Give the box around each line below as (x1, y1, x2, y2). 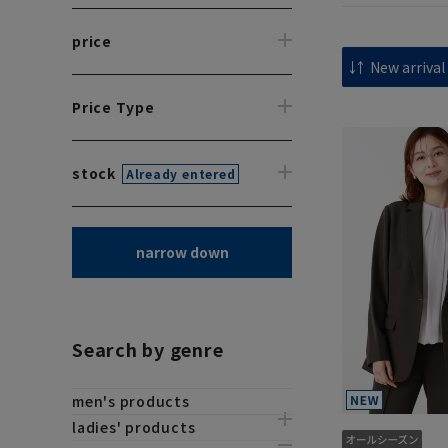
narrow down (135, 242, 229, 262)
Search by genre (72, 336, 224, 362)
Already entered (125, 165, 236, 182)
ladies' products (72, 417, 196, 437)
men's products (72, 391, 190, 411)
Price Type (72, 97, 155, 117)
